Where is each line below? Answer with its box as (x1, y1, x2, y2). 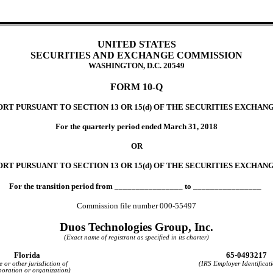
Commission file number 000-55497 (77, 200, 196, 210)
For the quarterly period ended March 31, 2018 (55, 121, 218, 131)
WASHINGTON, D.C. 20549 (88, 60, 185, 70)
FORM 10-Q (110, 81, 163, 92)
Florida (13, 250, 40, 260)
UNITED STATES (97, 38, 176, 49)
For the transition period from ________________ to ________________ (9, 181, 261, 191)
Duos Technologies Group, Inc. (60, 220, 213, 233)
